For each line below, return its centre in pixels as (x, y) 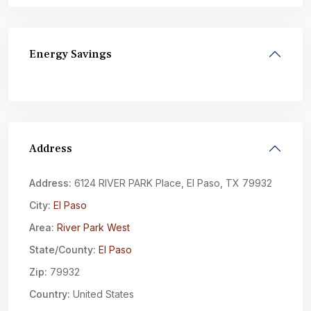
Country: (50, 294)
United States (102, 294)
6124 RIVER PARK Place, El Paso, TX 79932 (172, 183)
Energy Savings (70, 54)
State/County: (62, 250)
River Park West (93, 227)
